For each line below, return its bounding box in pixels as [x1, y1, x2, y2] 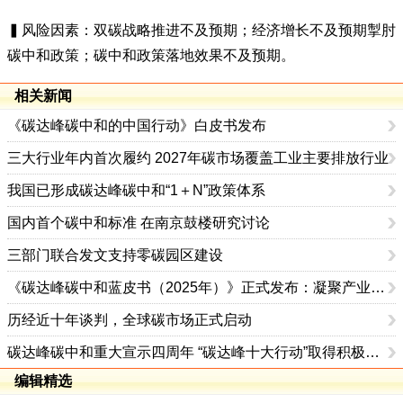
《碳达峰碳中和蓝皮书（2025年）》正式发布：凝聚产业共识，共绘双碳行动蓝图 [371, 280, 385, 295]
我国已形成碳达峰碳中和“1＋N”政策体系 [7, 183, 265, 198]
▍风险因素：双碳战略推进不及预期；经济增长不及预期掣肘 [7, 22, 396, 38]
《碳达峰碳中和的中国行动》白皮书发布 [7, 118, 266, 133]
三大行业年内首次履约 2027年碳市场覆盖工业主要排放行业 [7, 150, 389, 166]
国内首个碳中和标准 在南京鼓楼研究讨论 [7, 215, 270, 230]
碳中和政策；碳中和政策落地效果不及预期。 [7, 48, 295, 63]
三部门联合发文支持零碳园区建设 [7, 247, 223, 263]
